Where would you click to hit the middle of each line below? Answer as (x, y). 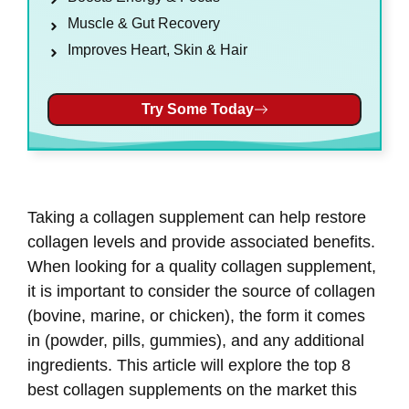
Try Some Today (197, 110)
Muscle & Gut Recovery (144, 24)
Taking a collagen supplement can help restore (197, 218)
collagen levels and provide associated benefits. (201, 242)
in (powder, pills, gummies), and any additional (196, 341)
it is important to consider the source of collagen (201, 292)
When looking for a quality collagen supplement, (202, 267)
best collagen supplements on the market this (192, 390)
